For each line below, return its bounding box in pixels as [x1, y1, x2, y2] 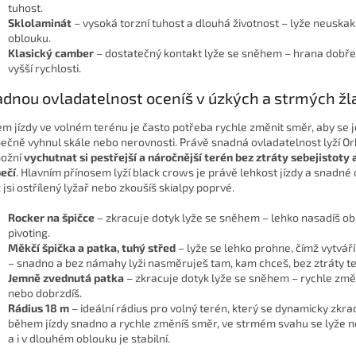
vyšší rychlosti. [8, 61, 81, 75]
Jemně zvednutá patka [8, 271, 124, 285]
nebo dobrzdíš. [8, 286, 82, 300]
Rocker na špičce [8, 211, 95, 225]
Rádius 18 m [8, 301, 69, 315]
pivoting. [8, 226, 50, 240]
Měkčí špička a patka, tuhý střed [8, 241, 176, 255]
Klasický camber [8, 46, 94, 60]
